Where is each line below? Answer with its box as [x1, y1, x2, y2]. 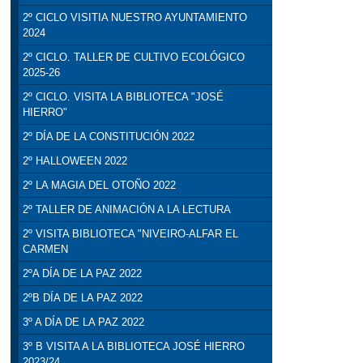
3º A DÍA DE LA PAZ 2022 [22, 316, 144, 329]
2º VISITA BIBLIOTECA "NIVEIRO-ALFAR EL [22, 228, 238, 241]
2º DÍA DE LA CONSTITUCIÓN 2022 [22, 130, 194, 143]
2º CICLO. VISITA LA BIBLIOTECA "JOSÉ [22, 91, 224, 104]
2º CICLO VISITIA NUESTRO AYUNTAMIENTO [22, 11, 247, 24]
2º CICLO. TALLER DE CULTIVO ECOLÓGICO [22, 51, 245, 64]
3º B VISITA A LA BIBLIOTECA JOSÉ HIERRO [22, 340, 245, 353]
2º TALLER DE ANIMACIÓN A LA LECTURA [22, 203, 231, 216]
